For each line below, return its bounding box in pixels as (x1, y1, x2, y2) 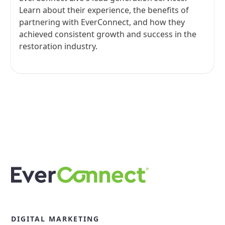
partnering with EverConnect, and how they (19, 17, 185, 28)
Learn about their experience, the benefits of (19, 5, 189, 16)
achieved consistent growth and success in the (19, 29, 197, 40)
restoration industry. (19, 41, 98, 52)
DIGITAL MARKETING (11, 214, 100, 224)
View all (24, 100, 55, 112)
